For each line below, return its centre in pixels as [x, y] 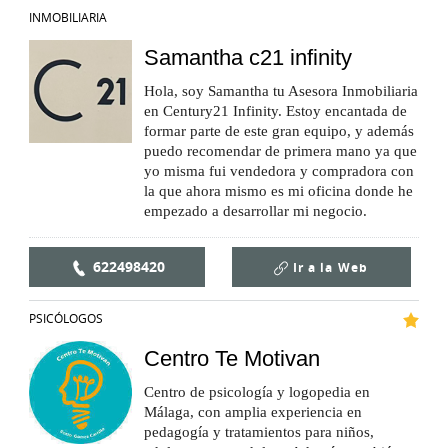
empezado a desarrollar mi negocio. [255, 211]
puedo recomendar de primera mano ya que [280, 151]
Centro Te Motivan [232, 359]
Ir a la [312, 268]
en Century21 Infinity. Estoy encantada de [275, 111]
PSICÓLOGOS [66, 318]
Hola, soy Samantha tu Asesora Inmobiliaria [281, 91]
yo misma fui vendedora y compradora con [279, 171]
